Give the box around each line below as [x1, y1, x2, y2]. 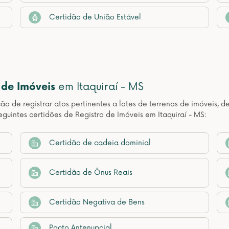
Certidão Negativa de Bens [49, 198, 145, 207]
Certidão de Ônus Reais [49, 168, 132, 177]
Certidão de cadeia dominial [49, 139, 151, 147]
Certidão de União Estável [49, 13, 141, 21]
